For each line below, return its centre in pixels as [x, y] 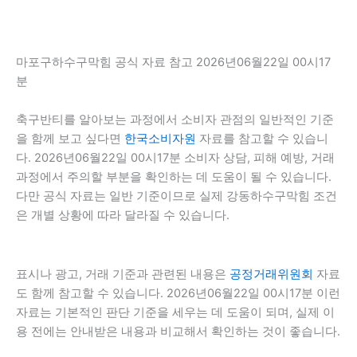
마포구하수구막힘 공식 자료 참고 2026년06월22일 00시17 [173, 63]
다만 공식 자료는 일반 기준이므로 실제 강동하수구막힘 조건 [177, 196]
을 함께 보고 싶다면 [70, 139]
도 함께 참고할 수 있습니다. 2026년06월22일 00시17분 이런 [178, 293]
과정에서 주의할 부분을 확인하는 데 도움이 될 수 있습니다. [174, 177]
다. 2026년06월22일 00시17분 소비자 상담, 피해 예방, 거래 [175, 158]
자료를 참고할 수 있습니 [262, 139]
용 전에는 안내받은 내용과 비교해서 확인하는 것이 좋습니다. [178, 331]
